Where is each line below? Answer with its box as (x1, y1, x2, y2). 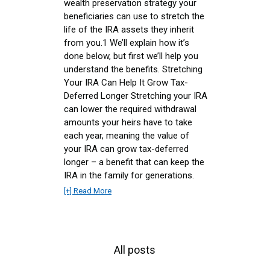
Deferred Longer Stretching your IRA (64, 90, 207, 101)
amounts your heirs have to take (64, 116, 192, 128)
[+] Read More (64, 186, 111, 195)
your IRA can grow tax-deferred (64, 143, 189, 154)
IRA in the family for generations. (64, 169, 194, 181)
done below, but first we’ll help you (64, 50, 198, 61)
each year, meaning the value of (64, 130, 189, 141)
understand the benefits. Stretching (64, 63, 202, 75)
